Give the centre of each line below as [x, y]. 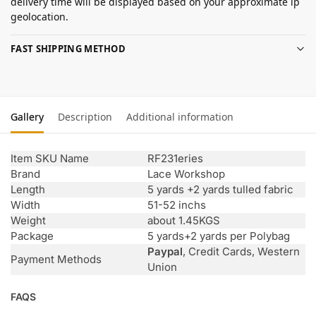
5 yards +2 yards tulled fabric [220, 190]
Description [85, 117]
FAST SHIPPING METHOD [68, 48]
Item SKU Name [50, 159]
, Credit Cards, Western [241, 252]
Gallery [27, 117]
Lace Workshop [186, 174]
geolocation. [39, 17]
